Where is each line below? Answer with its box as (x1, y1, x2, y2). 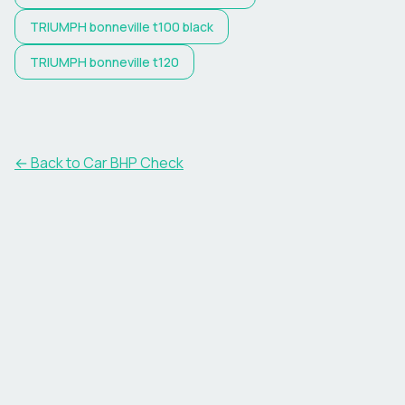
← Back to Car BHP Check (14, 153, 184, 173)
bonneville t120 (89, 53, 179, 71)
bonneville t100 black (89, 18, 213, 35)
